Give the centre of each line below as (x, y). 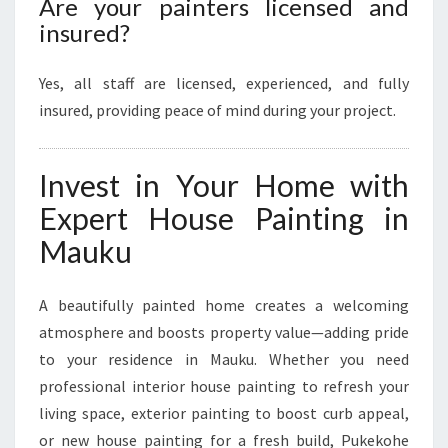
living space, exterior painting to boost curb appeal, (224, 413)
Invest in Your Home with (224, 185)
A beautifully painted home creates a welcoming (224, 305)
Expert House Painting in (224, 218)
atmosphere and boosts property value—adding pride (224, 332)
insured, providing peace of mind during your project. (217, 110)
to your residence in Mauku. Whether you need (224, 359)
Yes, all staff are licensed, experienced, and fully (224, 83)
